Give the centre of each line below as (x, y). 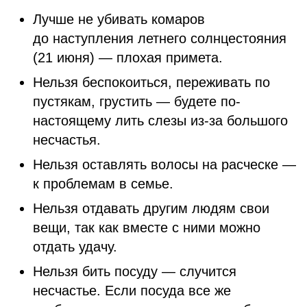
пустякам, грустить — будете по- (137, 101)
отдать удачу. (77, 247)
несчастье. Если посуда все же (132, 291)
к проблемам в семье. (105, 184)
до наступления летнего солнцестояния (160, 38)
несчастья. (67, 140)
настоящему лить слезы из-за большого (160, 121)
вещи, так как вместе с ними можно (147, 228)
